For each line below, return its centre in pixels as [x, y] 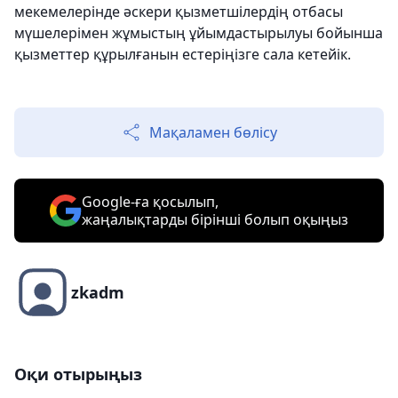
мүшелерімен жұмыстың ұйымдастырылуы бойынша [199, 33]
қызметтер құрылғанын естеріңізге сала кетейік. [183, 55]
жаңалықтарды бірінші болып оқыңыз [215, 220]
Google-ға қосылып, [150, 202]
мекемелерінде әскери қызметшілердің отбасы [179, 12]
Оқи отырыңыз [78, 374]
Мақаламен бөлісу [213, 133]
